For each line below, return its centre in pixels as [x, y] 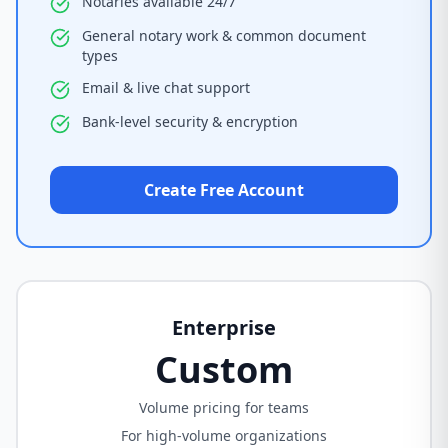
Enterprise [224, 327]
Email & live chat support [166, 87]
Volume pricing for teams [224, 407]
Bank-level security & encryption [190, 121]
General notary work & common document [224, 35]
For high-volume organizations [224, 435]
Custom [224, 369]
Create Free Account [224, 190]
